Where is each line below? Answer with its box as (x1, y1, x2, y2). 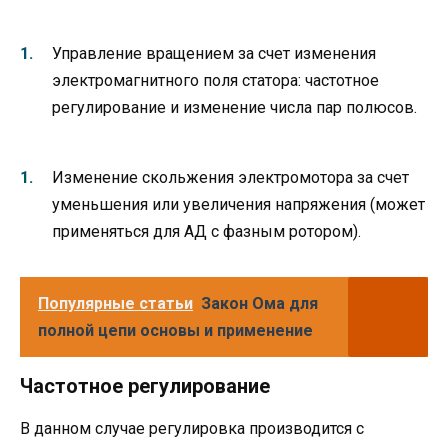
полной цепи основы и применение (38, 321, 313, 341)
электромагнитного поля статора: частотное (52, 70, 379, 90)
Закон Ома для (201, 294, 318, 314)
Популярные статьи (38, 294, 193, 314)
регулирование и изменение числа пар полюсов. (52, 97, 417, 117)
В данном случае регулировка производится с (20, 419, 364, 439)
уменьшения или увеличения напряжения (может (52, 195, 425, 215)
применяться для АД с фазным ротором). (52, 222, 361, 242)
